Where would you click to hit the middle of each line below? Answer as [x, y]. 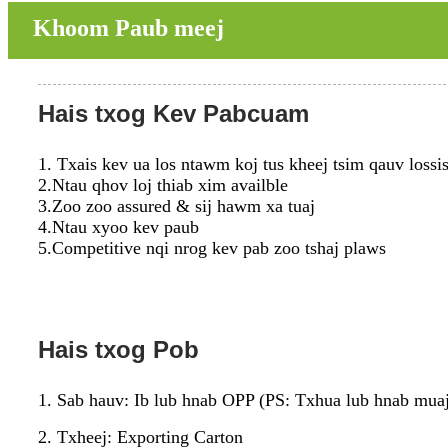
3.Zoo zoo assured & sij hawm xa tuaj [176, 205]
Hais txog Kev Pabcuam [173, 113]
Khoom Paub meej [128, 27]
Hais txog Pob [118, 349]
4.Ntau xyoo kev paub [118, 226]
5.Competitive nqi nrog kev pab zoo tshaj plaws [212, 247]
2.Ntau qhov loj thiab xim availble [163, 184]
